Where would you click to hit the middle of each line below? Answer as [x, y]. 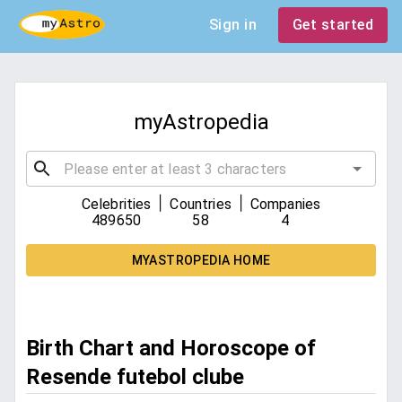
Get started [332, 25]
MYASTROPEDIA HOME [201, 261]
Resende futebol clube [135, 377]
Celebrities [116, 205]
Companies [285, 205]
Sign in [232, 25]
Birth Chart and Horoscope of [171, 349]
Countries [201, 205]
